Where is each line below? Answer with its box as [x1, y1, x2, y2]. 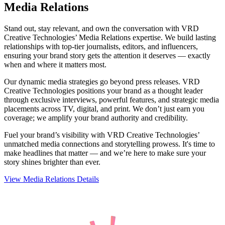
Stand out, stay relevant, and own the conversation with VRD [4, 24, 199, 33]
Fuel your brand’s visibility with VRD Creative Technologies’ [4, 131, 199, 140]
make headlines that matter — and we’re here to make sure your [4, 149, 206, 158]
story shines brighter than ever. [4, 158, 100, 167]
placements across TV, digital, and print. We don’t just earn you [4, 104, 204, 114]
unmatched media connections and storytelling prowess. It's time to [4, 140, 215, 149]
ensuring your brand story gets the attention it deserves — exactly [4, 51, 210, 60]
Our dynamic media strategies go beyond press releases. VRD [4, 77, 200, 86]
